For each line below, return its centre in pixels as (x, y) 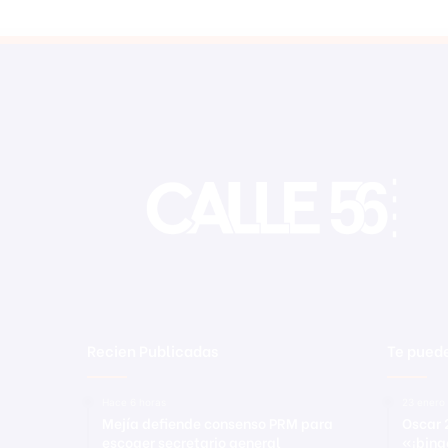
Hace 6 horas (134, 402)
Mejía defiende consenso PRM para (217, 423)
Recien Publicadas (152, 350)
